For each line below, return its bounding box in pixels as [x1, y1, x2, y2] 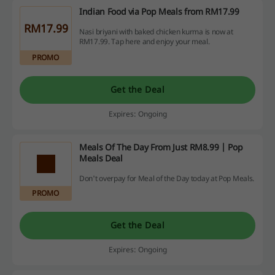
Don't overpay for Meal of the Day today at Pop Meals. [79, 172, 255, 184]
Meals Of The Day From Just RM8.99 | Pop [79, 141, 243, 153]
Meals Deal [79, 152, 123, 164]
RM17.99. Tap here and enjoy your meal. [79, 36, 210, 47]
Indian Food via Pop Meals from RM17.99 [79, 5, 239, 17]
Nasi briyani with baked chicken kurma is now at [79, 26, 233, 37]
